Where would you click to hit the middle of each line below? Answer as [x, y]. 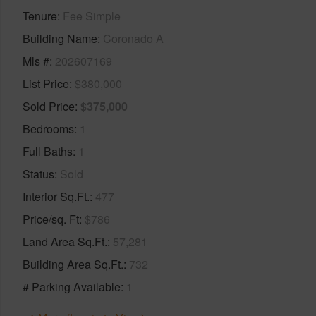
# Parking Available [72, 286]
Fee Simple [92, 16]
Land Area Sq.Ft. [65, 241]
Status [38, 174]
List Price [46, 83]
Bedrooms [48, 128]
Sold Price [49, 106]
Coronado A [133, 38]
